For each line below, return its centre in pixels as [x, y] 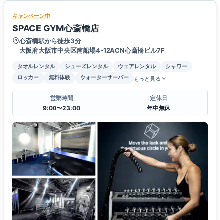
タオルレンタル [36, 66]
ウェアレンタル [137, 66]
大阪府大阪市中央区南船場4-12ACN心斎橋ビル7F [92, 50]
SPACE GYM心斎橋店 [56, 28]
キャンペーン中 [31, 15]
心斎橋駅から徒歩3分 [50, 41]
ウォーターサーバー [104, 77]
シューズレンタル [86, 66]
